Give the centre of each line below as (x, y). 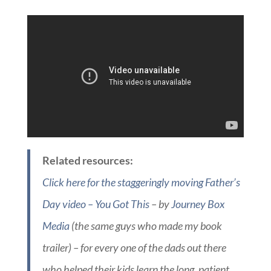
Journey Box (198, 204)
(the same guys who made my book (145, 225)
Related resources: (87, 160)
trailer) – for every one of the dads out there (134, 247)
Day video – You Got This (96, 204)
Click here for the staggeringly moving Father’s (141, 182)
